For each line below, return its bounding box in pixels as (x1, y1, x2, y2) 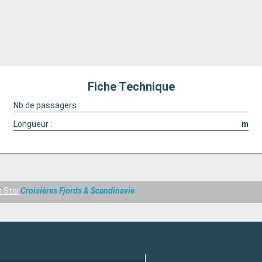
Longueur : (13, 119, 52, 129)
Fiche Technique (87, 80, 175, 94)
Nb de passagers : (13, 101, 80, 110)
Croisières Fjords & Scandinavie (20, 186, 135, 196)
